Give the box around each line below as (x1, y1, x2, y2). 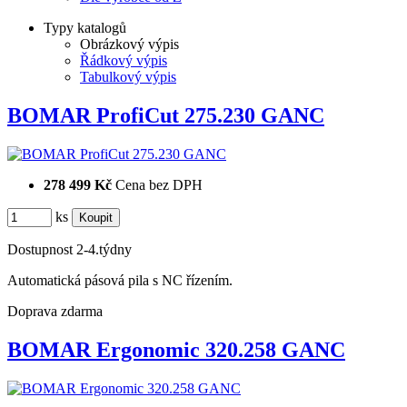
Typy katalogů (44, 20, 126, 36)
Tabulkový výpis (80, 69, 176, 85)
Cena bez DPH (115, 177, 203, 194)
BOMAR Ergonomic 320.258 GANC (7, 338, 345, 362)
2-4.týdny (76, 242, 132, 258)
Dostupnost (7, 242, 73, 258)
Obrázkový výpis (80, 36, 179, 53)
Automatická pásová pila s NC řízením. (7, 273, 240, 289)
